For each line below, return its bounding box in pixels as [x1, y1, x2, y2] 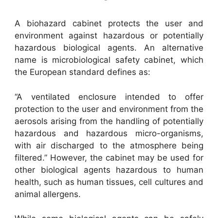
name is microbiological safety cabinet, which [15, 55, 203, 65]
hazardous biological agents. [15, 43, 137, 53]
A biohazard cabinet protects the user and [15, 18, 203, 28]
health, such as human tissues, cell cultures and [15, 177, 203, 187]
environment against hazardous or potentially [15, 31, 203, 40]
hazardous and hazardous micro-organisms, [15, 128, 203, 138]
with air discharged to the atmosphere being [15, 140, 203, 150]
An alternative [137, 43, 203, 53]
